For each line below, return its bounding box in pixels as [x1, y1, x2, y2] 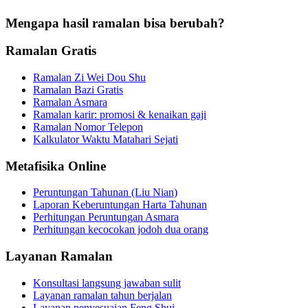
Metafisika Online [5, 158, 106, 173]
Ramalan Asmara [33, 96, 107, 108]
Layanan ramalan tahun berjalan [33, 289, 172, 301]
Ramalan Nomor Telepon [33, 120, 143, 133]
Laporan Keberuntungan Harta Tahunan [33, 199, 207, 211]
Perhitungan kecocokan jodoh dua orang [33, 223, 208, 236]
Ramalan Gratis [5, 43, 96, 58]
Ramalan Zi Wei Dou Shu [33, 71, 146, 83]
